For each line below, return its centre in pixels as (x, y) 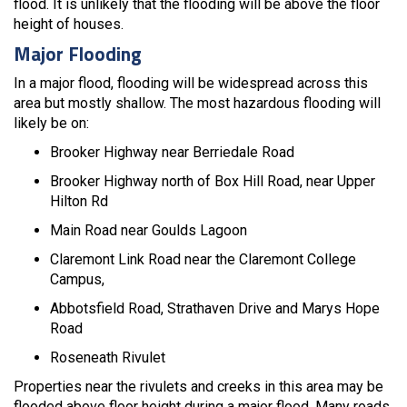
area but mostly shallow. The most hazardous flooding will (197, 103)
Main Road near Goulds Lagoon (149, 230)
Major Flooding (78, 53)
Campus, (77, 279)
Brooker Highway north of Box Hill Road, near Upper (213, 181)
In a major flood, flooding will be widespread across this (191, 83)
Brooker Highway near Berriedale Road (172, 152)
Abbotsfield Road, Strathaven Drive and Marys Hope (215, 308)
